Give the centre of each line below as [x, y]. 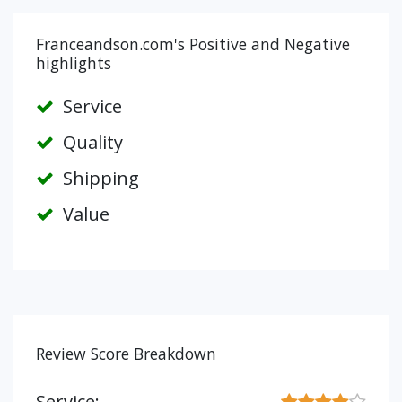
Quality [91, 142]
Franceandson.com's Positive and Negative [193, 44]
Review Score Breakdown [126, 354]
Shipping [99, 178]
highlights [74, 63]
